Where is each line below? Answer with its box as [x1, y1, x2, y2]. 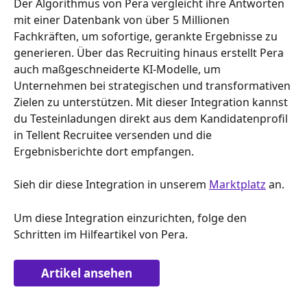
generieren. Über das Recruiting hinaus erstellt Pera [14, 45, 286, 60]
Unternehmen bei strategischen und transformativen [14, 77, 293, 93]
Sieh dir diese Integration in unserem [14, 177, 209, 193]
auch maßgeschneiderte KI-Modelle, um [14, 61, 223, 77]
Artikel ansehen [41, 265, 132, 281]
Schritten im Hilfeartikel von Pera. [14, 227, 191, 243]
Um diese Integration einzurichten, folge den [14, 210, 249, 226]
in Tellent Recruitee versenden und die [14, 127, 214, 143]
